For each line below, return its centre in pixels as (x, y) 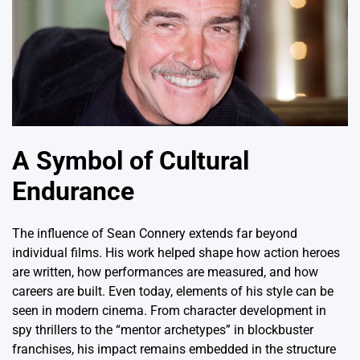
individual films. (57, 252)
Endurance (73, 192)
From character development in (238, 310)
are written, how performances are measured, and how (165, 272)
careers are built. (59, 291)
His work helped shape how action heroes (223, 252)
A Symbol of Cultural (131, 161)
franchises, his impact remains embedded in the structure (174, 349)
